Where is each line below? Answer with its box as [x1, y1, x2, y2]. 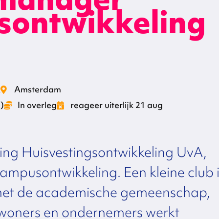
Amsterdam [14, 84, 62, 95]
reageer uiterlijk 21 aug [70, 99, 163, 111]
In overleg [18, 99, 57, 111]
